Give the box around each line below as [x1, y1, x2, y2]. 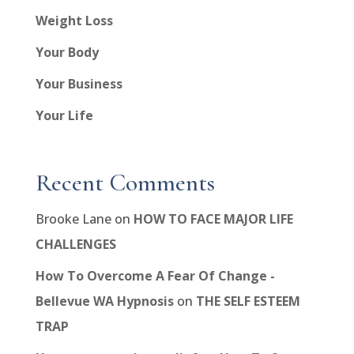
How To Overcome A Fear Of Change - [35, 267, 275, 285]
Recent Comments [35, 168, 215, 198]
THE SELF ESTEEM [195, 292, 300, 311]
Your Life [35, 107, 93, 125]
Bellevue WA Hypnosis [35, 292, 174, 311]
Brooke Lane [35, 210, 111, 228]
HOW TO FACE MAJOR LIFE [133, 210, 293, 228]
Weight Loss [35, 12, 113, 30]
